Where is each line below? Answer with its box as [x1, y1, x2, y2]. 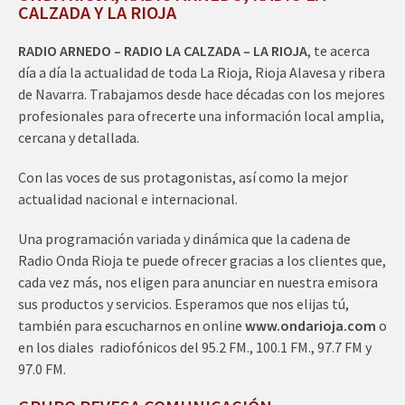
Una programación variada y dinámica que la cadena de [18, 229, 351, 248]
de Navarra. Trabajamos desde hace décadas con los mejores [18, 84, 385, 103]
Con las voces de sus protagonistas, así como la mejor [18, 167, 348, 186]
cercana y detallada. [18, 127, 139, 146]
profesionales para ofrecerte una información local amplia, [18, 106, 384, 125]
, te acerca [307, 41, 370, 60]
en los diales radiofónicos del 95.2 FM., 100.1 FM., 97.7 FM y [18, 337, 372, 356]
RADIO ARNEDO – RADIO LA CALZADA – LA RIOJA [18, 41, 307, 60]
